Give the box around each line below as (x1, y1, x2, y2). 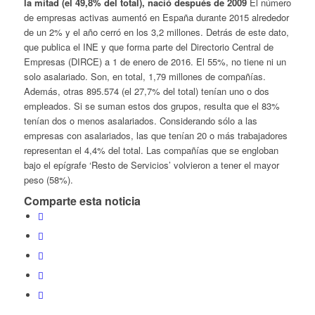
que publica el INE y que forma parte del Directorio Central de (23, 40, 274, 54)
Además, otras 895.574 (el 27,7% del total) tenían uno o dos (23, 84, 269, 98)
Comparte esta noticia (23, 193, 141, 210)
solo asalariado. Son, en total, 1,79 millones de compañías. (23, 70, 266, 84)
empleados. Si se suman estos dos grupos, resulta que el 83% (23, 99, 280, 113)
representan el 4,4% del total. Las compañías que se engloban (23, 143, 278, 157)
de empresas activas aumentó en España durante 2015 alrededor (23, 11, 289, 25)
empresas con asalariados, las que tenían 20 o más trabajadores (23, 129, 288, 143)
